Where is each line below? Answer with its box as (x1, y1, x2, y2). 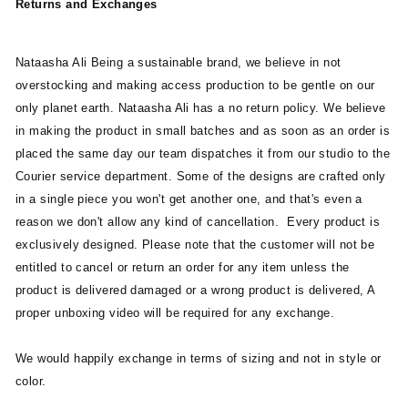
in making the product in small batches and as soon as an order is (15, 124, 391, 138)
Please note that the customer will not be (141, 238, 375, 251)
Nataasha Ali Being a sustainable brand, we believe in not (15, 56, 342, 69)
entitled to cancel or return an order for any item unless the (15, 260, 350, 274)
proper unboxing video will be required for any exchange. (15, 306, 335, 320)
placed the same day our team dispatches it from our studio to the (15, 147, 391, 160)
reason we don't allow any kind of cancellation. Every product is (15, 215, 381, 229)
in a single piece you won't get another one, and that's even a (15, 192, 362, 206)
